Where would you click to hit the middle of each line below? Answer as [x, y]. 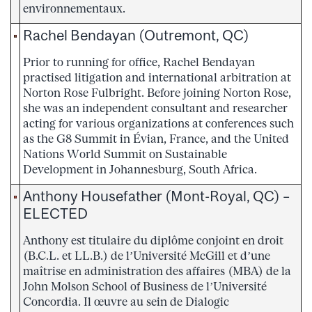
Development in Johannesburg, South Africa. [140, 169]
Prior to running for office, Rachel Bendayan [139, 62]
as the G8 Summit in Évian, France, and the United [156, 138]
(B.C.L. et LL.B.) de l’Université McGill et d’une [147, 255]
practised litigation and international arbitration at [157, 77]
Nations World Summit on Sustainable [125, 154]
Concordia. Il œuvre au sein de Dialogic [126, 301]
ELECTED [55, 213]
